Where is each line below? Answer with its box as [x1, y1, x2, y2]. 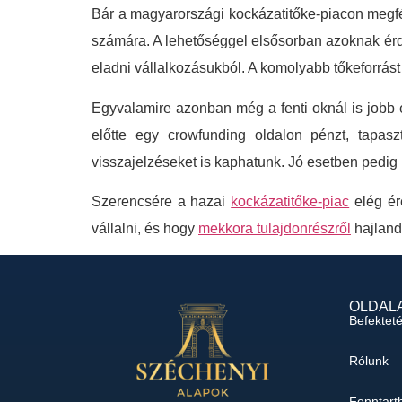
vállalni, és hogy [92, 220, 198, 236]
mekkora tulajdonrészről [198, 220, 351, 236]
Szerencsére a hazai [92, 193, 232, 209]
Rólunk [349, 353, 389, 368]
